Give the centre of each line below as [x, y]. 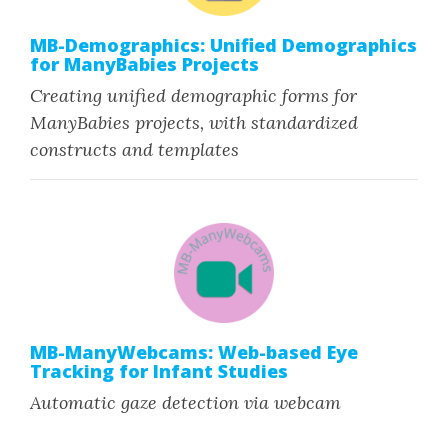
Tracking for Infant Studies [159, 371]
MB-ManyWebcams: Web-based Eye [194, 352]
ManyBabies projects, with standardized [194, 122]
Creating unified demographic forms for [193, 95]
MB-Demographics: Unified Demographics [223, 45]
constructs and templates [134, 149]
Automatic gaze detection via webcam [185, 402]
